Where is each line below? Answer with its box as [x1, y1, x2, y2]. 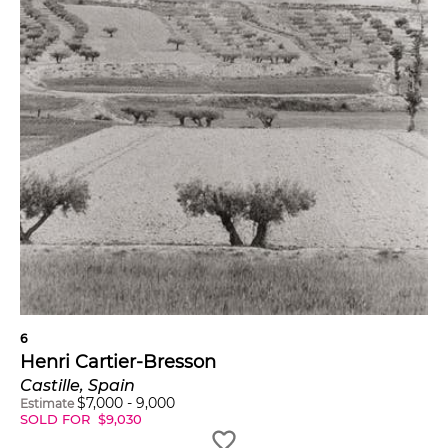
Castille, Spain [20, 376, 135, 396]
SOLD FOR [20, 411, 94, 428]
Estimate [20, 396, 74, 412]
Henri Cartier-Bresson [20, 351, 216, 374]
